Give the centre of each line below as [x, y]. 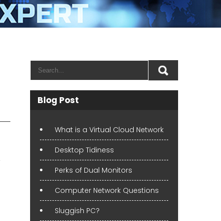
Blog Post [58, 100]
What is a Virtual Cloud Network [109, 130]
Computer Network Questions [107, 190]
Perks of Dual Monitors [93, 170]
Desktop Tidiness [84, 150]
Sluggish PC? [77, 211]
